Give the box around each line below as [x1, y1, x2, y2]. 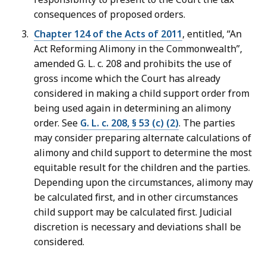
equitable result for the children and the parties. [34, 161, 250, 175]
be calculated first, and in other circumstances [34, 191, 238, 204]
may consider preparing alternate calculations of [34, 131, 251, 145]
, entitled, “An [182, 27, 242, 41]
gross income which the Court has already [34, 72, 220, 85]
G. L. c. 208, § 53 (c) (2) [80, 116, 179, 130]
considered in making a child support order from [34, 87, 249, 100]
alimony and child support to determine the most [34, 146, 252, 160]
